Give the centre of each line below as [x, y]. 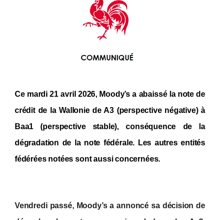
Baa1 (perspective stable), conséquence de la [110, 127]
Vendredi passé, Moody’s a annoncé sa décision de [110, 206]
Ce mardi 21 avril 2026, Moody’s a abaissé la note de [110, 94]
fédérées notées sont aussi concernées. [88, 159]
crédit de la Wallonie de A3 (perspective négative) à [110, 110]
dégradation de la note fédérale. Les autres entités [110, 143]
